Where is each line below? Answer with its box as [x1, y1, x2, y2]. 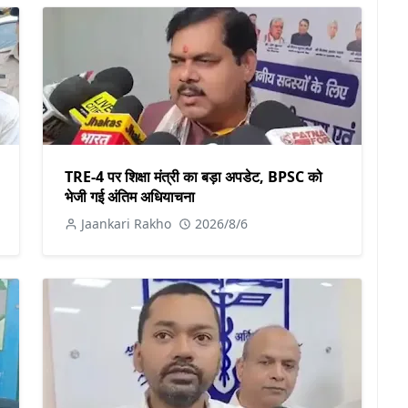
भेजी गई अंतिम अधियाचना [65, 186, 195, 207]
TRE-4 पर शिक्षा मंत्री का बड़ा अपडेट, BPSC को [65, 166, 322, 187]
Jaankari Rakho [81, 214, 171, 232]
